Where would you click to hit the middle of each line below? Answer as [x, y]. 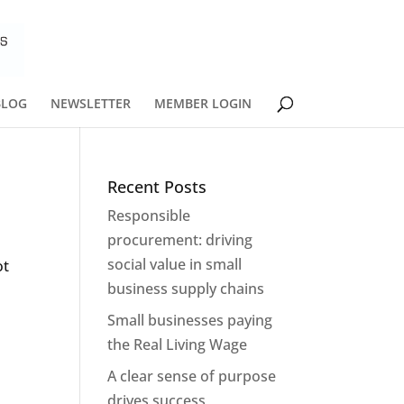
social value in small [175, 264]
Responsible [149, 216]
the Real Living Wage [178, 344]
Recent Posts [157, 187]
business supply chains [186, 289]
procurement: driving [180, 240]
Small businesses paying [190, 320]
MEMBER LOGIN [202, 103]
